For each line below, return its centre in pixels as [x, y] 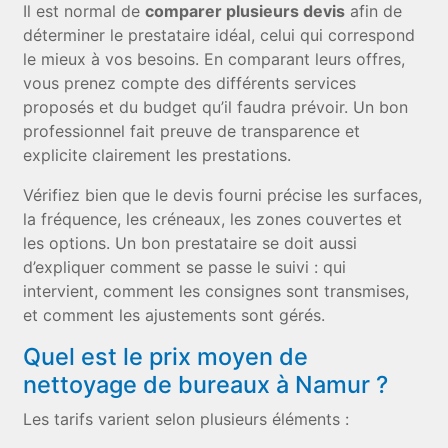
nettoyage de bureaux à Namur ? [206, 384]
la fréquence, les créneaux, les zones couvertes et [213, 219]
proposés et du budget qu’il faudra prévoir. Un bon [216, 107]
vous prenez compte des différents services [190, 83]
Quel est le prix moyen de [166, 356]
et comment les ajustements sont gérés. [174, 315]
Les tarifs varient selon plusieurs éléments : [186, 419]
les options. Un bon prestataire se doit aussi [190, 243]
